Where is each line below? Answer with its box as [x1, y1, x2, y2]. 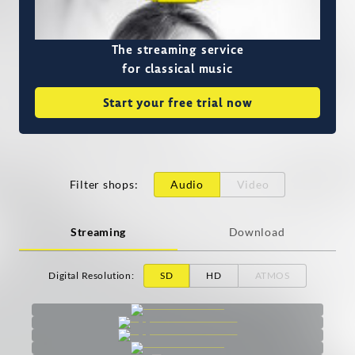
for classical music [122, 60, 233, 77]
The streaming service [111, 41, 244, 58]
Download [228, 225, 285, 239]
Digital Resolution [48, 269, 132, 282]
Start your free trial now [102, 94, 253, 111]
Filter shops [69, 177, 135, 192]
